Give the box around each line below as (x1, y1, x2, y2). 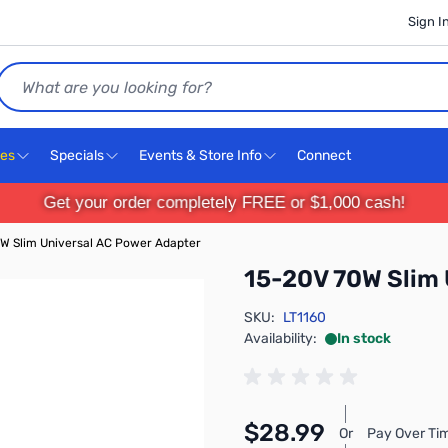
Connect (297, 147, 354, 164)
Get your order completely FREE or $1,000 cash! (46, 193, 402, 212)
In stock (337, 330, 391, 347)
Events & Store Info (139, 147, 262, 164)
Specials (50, 147, 104, 164)
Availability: (244, 330, 317, 347)
